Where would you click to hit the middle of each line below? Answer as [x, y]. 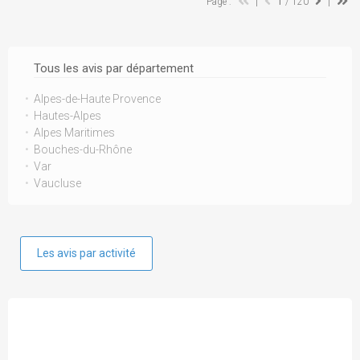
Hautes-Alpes [67, 116]
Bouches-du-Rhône [83, 149]
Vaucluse [57, 183]
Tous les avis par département [114, 68]
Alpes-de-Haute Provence [97, 99]
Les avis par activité [86, 253]
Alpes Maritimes [74, 133]
